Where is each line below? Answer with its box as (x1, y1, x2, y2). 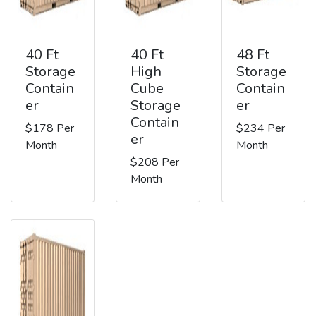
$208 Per (130, 154, 180, 170)
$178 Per (25, 120, 74, 136)
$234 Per (236, 120, 285, 136)
